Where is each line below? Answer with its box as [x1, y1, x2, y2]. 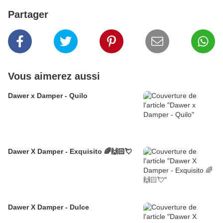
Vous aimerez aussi [8, 71, 100, 82]
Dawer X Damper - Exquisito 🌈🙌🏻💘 [8, 147, 132, 156]
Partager [8, 9, 48, 20]
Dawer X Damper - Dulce [8, 203, 89, 212]
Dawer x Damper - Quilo [8, 92, 88, 100]
